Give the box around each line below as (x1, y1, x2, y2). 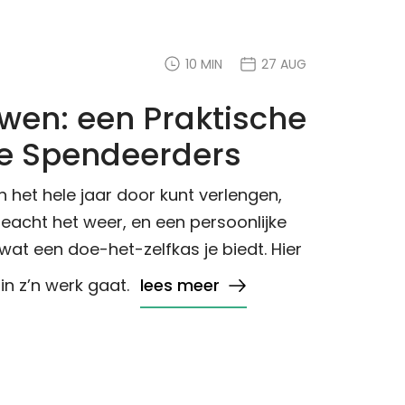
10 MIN (184, 55, 222, 73)
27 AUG (260, 55, 306, 73)
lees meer (139, 274, 220, 297)
